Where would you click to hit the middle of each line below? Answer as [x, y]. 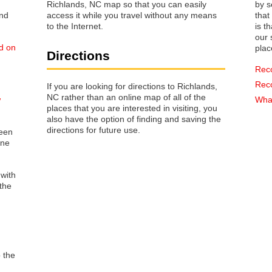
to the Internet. [75, 26]
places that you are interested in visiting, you [69, 108]
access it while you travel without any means [132, 15]
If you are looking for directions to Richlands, [132, 86]
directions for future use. [93, 130]
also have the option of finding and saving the [134, 119]
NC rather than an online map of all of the [126, 97]
